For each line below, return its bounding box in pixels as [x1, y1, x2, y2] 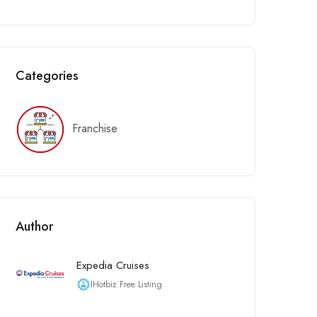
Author [16, 217, 53, 236]
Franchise [69, 120, 117, 137]
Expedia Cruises [76, 258, 149, 273]
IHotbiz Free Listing [91, 277, 162, 291]
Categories [16, 67, 79, 85]
